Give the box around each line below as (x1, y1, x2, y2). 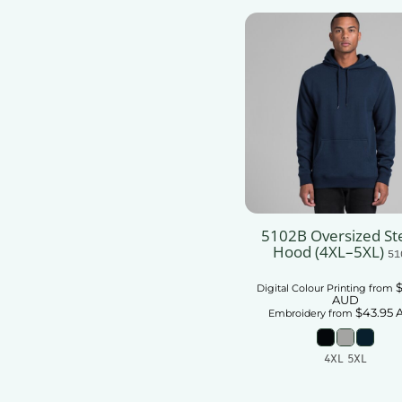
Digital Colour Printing (256, 282, 366, 295)
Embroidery (268, 307, 326, 320)
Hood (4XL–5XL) (272, 241, 384, 263)
